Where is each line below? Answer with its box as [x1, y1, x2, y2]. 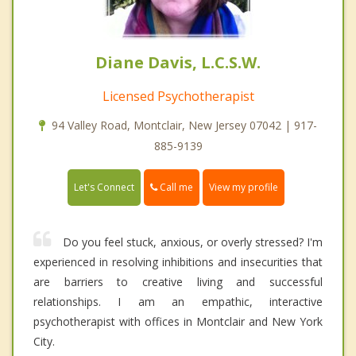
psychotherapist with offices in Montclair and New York [33, 314, 323, 330]
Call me [157, 180, 193, 194]
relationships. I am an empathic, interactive [33, 294, 323, 310]
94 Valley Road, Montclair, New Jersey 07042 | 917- [52, 117, 317, 133]
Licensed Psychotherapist [102, 87, 254, 105]
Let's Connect [74, 180, 134, 195]
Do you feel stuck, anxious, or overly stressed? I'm [63, 234, 323, 250]
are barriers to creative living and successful [33, 274, 323, 290]
